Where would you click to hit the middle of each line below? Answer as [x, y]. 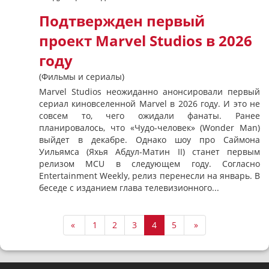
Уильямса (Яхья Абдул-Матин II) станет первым [150, 152]
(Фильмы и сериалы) [82, 77]
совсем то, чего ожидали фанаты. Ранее [150, 116]
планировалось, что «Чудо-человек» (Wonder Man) [150, 128]
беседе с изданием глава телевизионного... [129, 188]
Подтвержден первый [122, 21]
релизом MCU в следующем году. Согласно [150, 164]
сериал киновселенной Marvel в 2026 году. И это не [150, 104]
